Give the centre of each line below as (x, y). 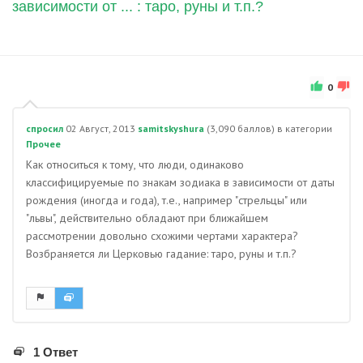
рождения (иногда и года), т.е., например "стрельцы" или (167, 200)
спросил (45, 128)
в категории (305, 128)
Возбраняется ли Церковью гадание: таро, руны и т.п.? (161, 254)
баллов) (255, 128)
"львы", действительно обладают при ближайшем (147, 218)
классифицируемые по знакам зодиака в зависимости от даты (180, 182)
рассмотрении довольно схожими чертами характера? (162, 236)
